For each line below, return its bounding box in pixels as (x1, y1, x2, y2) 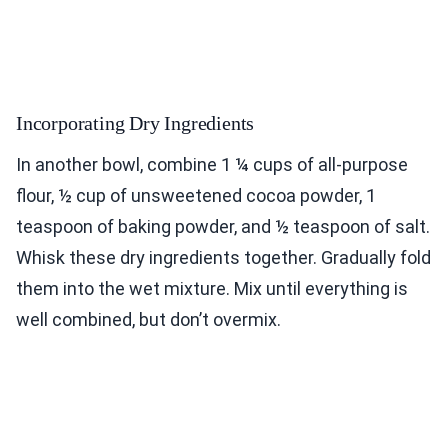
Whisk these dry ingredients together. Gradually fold (16, 246, 431, 268)
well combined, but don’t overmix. (16, 308, 281, 330)
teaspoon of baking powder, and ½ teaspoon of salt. (16, 215, 430, 237)
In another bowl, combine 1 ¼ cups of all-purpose (16, 153, 408, 175)
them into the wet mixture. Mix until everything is (16, 277, 408, 299)
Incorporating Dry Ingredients (16, 111, 255, 134)
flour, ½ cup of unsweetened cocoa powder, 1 (16, 184, 376, 206)
